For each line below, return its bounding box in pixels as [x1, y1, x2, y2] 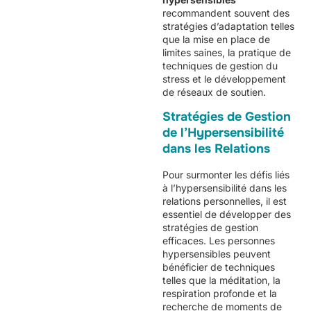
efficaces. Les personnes [162, 234, 275, 246]
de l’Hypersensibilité [162, 124, 284, 140]
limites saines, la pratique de [162, 47, 291, 59]
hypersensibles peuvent [162, 247, 271, 260]
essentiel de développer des [162, 208, 291, 220]
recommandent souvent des [162, 7, 289, 19]
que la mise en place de [162, 33, 270, 46]
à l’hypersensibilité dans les [162, 181, 287, 194]
